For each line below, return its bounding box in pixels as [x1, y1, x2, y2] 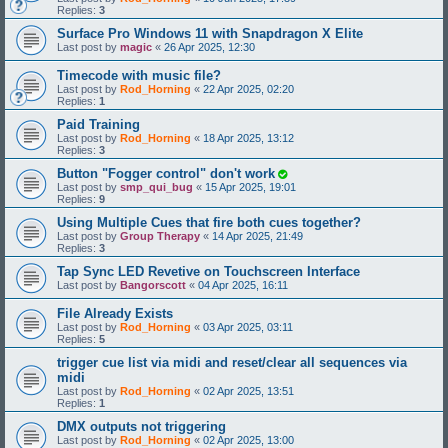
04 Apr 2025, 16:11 [198, 278, 288, 291]
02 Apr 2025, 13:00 [203, 433, 294, 446]
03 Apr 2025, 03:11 [203, 320, 293, 333]
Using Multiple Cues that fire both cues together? [57, 214, 361, 230]
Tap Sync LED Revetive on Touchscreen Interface [57, 263, 360, 279]
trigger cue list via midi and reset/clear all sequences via [57, 354, 407, 370]
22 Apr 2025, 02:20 [203, 82, 294, 95]
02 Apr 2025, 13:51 [203, 384, 294, 397]
